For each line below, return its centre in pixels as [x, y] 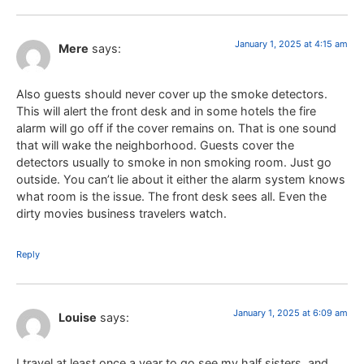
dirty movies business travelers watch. [121, 213]
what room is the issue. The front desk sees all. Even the [171, 196]
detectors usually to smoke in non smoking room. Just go [174, 162]
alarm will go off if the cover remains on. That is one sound [176, 128]
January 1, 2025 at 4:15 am [291, 43]
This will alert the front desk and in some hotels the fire [166, 110]
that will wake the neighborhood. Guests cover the [155, 145]
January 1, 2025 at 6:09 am [290, 312]
